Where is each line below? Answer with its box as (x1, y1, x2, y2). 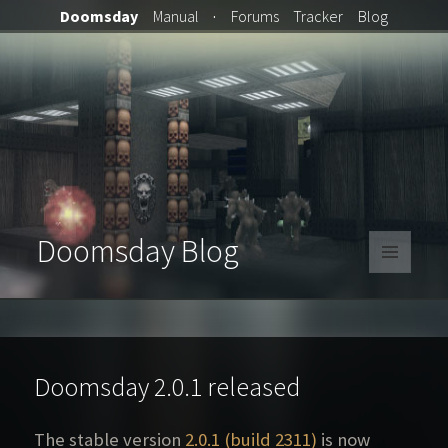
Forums (230, 5, 279, 26)
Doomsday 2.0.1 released (34, 369, 301, 403)
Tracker (293, 5, 344, 26)
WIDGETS (369, 305, 428, 323)
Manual (152, 5, 199, 26)
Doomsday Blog (37, 231, 240, 271)
